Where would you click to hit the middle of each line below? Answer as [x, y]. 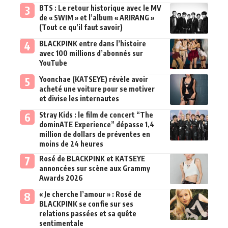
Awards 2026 [61, 178]
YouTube [53, 63]
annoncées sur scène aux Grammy [94, 168]
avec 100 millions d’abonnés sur [91, 53]
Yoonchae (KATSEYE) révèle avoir [93, 79]
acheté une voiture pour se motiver [97, 89]
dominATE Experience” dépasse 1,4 [96, 124]
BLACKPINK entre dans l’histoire [92, 43]
